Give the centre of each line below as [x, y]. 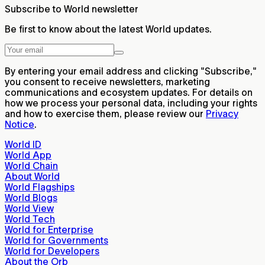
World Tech [30, 219]
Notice [20, 125]
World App [28, 155]
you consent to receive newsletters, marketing [107, 82]
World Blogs [31, 198]
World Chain [31, 166]
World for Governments [56, 240]
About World [32, 177]
